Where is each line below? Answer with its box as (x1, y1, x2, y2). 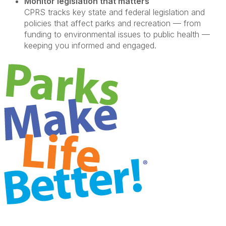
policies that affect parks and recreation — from (24, 18, 201, 28)
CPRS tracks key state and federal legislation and (24, 7, 205, 17)
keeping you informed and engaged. (24, 40, 156, 50)
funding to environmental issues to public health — (24, 29, 210, 39)
